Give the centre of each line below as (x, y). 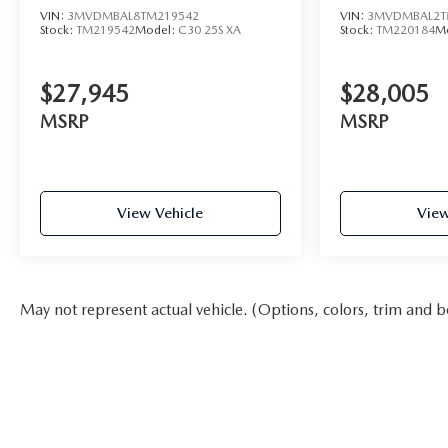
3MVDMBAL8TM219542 (133, 15)
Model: (156, 29)
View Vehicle (160, 212)
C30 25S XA (209, 29)
